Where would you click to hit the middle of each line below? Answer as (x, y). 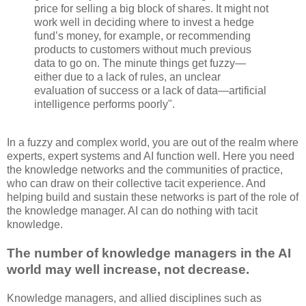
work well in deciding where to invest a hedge (144, 23)
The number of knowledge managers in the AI (149, 253)
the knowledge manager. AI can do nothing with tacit (132, 210)
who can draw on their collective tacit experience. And (136, 183)
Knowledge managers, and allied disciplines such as (134, 298)
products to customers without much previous (143, 50)
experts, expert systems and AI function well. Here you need (151, 156)
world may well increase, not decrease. (128, 269)
